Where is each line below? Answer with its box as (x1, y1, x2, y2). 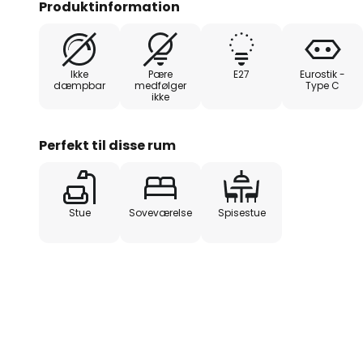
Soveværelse (129, 205, 192, 220)
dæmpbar (53, 78, 105, 92)
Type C (305, 78, 340, 92)
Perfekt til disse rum (39, 135, 176, 155)
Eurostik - (300, 66, 345, 81)
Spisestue (217, 205, 266, 220)
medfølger (135, 78, 186, 92)
